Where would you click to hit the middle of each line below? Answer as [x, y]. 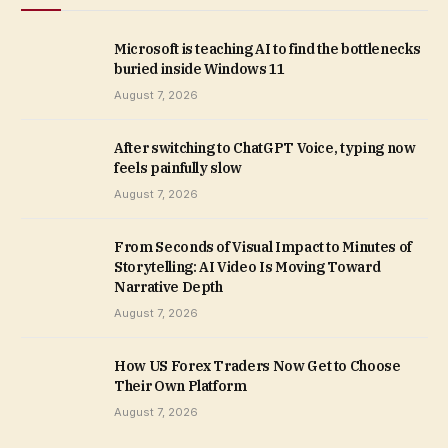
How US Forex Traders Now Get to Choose [257, 365]
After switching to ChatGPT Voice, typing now [265, 147]
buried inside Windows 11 [199, 68]
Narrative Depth [168, 286]
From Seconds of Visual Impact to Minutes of [263, 246]
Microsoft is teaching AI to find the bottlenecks [267, 48]
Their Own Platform [180, 385]
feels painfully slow [178, 167]
